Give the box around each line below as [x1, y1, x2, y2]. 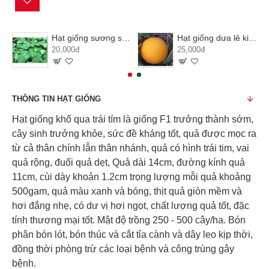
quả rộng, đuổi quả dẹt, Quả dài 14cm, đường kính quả [12, 157, 245, 168]
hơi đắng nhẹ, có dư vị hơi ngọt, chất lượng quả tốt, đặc [12, 201, 249, 211]
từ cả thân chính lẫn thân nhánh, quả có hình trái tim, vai [12, 143, 249, 154]
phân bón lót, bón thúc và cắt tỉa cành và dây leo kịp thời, [12, 229, 253, 240]
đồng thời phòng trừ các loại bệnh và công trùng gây [12, 244, 234, 255]
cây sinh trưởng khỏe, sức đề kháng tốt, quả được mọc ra [12, 128, 256, 139]
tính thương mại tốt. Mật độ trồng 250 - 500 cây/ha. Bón [12, 215, 246, 226]
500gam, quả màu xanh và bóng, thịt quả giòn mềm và [12, 186, 242, 197]
